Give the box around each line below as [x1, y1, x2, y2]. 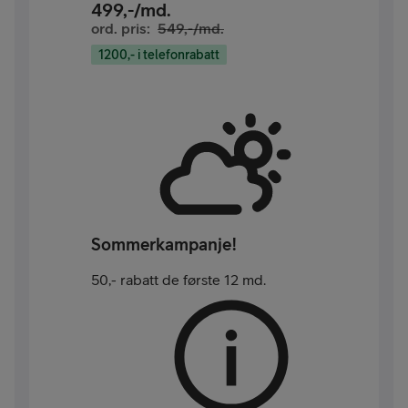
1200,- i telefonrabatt [98, 46, 219, 62]
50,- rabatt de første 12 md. [91, 271, 266, 289]
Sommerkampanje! [91, 234, 237, 255]
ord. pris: [91, 19, 150, 36]
